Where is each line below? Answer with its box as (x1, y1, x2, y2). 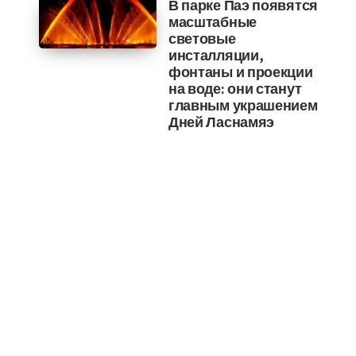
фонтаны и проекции (168, 63, 313, 81)
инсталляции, (168, 46, 264, 64)
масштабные (168, 13, 257, 31)
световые (168, 29, 236, 48)
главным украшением (168, 96, 318, 114)
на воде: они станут (168, 79, 302, 98)
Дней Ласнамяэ (168, 113, 275, 131)
